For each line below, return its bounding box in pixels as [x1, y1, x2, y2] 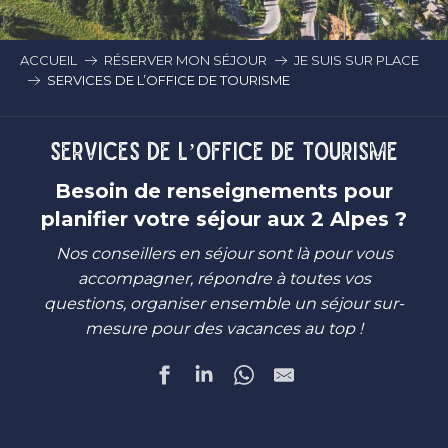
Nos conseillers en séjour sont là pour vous [55, 244, 393, 263]
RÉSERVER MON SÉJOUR [104, 52, 267, 68]
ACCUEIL [20, 52, 77, 68]
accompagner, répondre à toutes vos [77, 269, 371, 288]
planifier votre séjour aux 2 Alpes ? [41, 207, 407, 231]
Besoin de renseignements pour [55, 179, 393, 203]
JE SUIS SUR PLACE [294, 52, 419, 68]
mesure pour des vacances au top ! [85, 319, 363, 338]
